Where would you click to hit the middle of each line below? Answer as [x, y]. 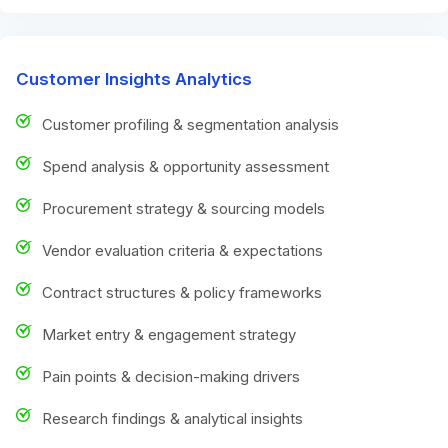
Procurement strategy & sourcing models [183, 208]
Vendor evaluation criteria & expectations [182, 250]
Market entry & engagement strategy [169, 334]
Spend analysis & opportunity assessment [185, 166]
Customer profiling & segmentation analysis [190, 124]
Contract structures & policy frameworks [182, 292]
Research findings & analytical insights [172, 418]
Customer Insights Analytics [134, 78]
